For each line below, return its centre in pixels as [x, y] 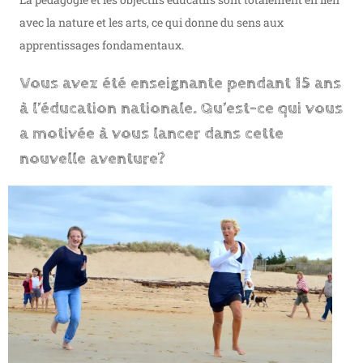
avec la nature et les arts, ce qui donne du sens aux [152, 23]
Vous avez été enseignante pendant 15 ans [180, 83]
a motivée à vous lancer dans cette [152, 133]
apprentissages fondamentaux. [102, 45]
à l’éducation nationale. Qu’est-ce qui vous [181, 108]
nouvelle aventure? [92, 158]
